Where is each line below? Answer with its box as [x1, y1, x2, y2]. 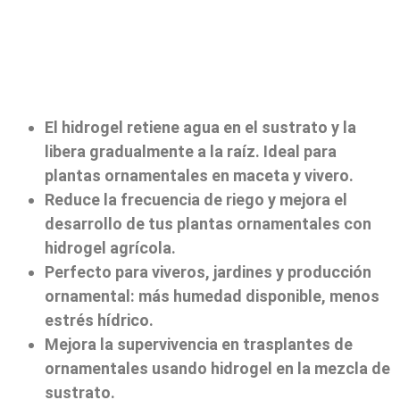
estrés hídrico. [45, 310, 154, 329]
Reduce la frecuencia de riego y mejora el [45, 189, 347, 209]
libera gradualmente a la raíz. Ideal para [45, 141, 337, 161]
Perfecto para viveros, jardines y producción [45, 262, 371, 281]
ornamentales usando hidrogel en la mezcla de [45, 358, 390, 378]
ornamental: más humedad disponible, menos [45, 286, 379, 305]
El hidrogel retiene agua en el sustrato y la [45, 117, 356, 137]
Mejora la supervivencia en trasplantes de [45, 334, 353, 354]
